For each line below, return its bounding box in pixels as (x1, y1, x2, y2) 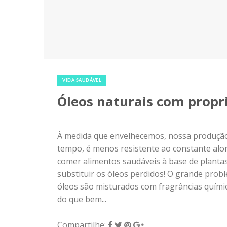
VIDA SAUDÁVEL (62, 78, 102, 83)
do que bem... (57, 193, 106, 205)
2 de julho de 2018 (57, 63, 126, 74)
